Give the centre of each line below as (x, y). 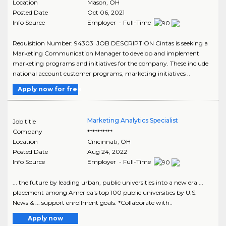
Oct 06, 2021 (106, 12)
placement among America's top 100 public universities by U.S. (105, 192)
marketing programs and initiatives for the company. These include (110, 63)
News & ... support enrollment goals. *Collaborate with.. (93, 202)
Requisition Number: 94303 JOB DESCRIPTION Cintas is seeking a (110, 43)
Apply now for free (50, 89)
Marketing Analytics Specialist (132, 120)
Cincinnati (102, 141)
